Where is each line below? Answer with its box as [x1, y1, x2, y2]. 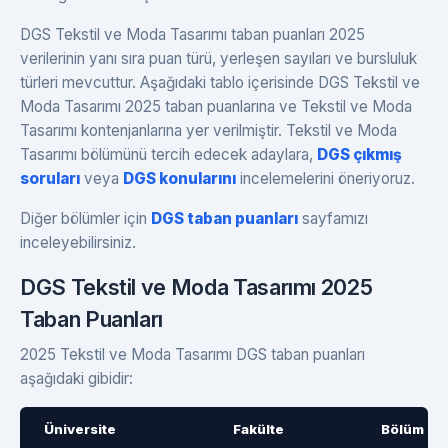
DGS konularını [123, 168, 236, 188]
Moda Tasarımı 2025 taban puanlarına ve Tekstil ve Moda [20, 96, 412, 116]
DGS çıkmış [317, 144, 402, 164]
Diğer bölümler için [20, 208, 151, 228]
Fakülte [233, 420, 284, 437]
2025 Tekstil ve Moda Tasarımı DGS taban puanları [20, 344, 365, 364]
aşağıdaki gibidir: [20, 368, 133, 388]
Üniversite [44, 420, 116, 437]
